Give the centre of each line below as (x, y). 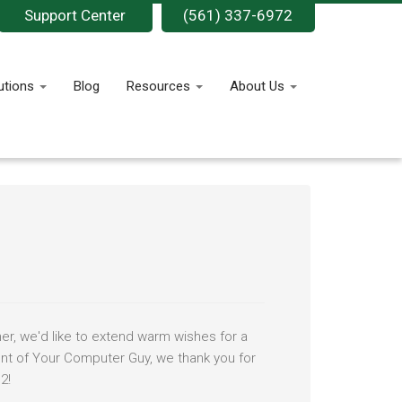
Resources (160, 86)
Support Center (75, 15)
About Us (259, 86)
